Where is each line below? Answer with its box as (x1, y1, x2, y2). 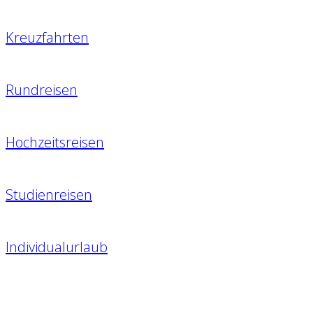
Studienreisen (6, 185, 92, 205)
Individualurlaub (6, 238, 108, 257)
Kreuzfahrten (6, 28, 89, 48)
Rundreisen (6, 80, 78, 100)
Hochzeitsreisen (6, 133, 104, 152)
